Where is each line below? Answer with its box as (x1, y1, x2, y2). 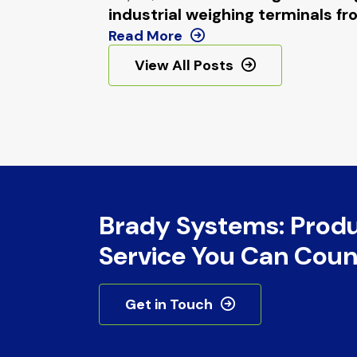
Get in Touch (124, 294, 213, 314)
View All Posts (134, 55, 233, 75)
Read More (108, 25, 182, 45)
